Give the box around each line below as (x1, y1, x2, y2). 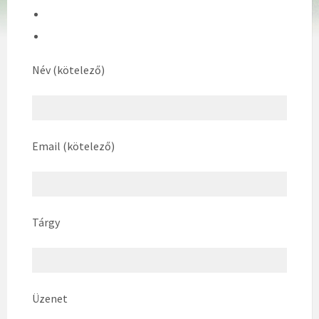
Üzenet (32, 291, 68, 305)
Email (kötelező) (32, 138, 115, 153)
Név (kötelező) (32, 62, 105, 77)
